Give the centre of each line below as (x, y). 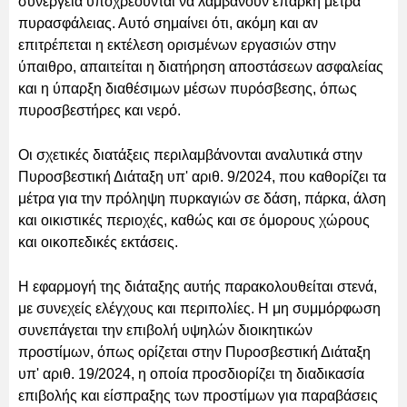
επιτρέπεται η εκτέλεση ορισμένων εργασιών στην (177, 45)
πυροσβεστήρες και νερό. (99, 110)
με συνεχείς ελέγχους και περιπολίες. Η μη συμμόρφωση (199, 308)
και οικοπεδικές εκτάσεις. (98, 242)
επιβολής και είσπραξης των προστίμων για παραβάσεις (198, 395)
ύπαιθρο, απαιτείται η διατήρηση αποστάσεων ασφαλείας (201, 66)
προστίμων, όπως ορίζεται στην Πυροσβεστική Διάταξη (194, 352)
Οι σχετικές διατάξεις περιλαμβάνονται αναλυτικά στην (190, 154)
